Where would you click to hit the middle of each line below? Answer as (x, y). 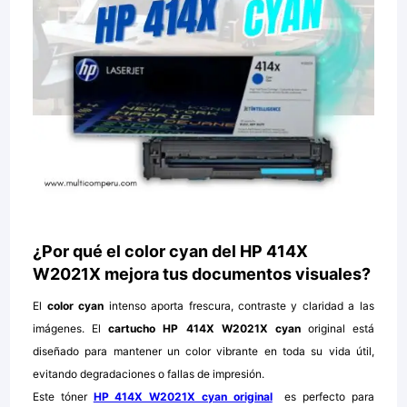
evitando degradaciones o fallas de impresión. (149, 374)
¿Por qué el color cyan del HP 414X (171, 252)
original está (341, 329)
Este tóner (63, 397)
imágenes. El (71, 329)
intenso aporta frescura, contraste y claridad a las (241, 306)
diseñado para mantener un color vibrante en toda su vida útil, (203, 352)
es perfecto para (323, 397)
